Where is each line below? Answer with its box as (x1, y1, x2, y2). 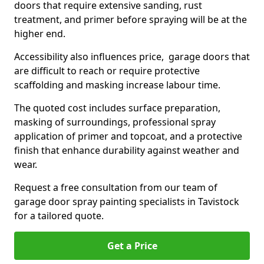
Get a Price (107, 239, 157, 252)
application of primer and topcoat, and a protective (14, 130, 242, 143)
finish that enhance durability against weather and (14, 144, 239, 157)
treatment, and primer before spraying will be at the (14, 13, 247, 26)
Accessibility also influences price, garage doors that (14, 50, 250, 63)
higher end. (14, 27, 68, 40)
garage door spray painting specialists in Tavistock (14, 195, 239, 208)
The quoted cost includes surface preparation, (14, 101, 220, 114)
